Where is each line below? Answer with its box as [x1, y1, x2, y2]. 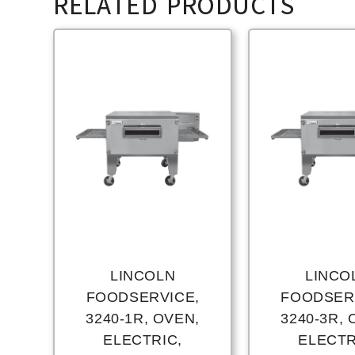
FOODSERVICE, [86, 289, 200, 306]
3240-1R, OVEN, [86, 311, 200, 327]
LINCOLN [110, 268, 176, 284]
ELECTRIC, [103, 332, 182, 349]
